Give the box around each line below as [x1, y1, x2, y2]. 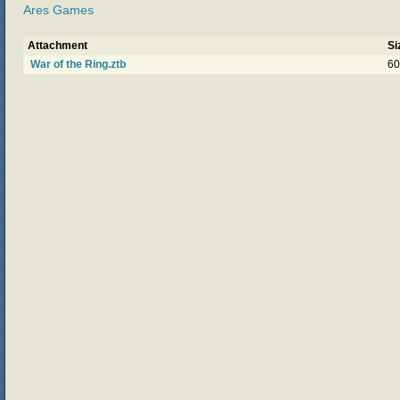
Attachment [28, 38, 87, 52]
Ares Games [23, 3, 94, 18]
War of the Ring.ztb [30, 57, 126, 71]
